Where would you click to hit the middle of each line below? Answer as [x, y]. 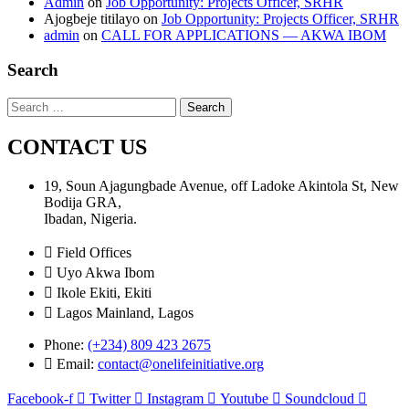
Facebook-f [40, 399]
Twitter [110, 399]
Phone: [66, 345]
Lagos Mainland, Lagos [125, 313]
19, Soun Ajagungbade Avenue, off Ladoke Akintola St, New [221, 186]
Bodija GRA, [83, 202]
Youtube [244, 399]
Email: [77, 364]
